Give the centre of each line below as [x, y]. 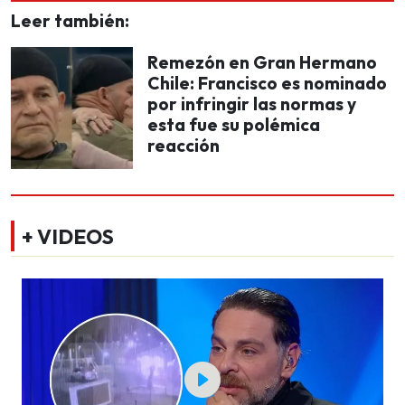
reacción [184, 145]
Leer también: [70, 20]
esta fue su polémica [234, 124]
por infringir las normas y [252, 104]
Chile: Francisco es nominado [267, 83]
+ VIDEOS [68, 236]
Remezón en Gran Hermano [262, 62]
